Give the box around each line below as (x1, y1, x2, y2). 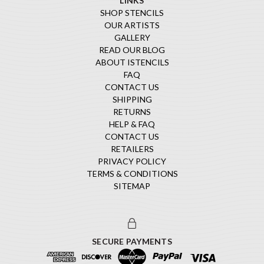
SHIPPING (112, 94, 152, 104)
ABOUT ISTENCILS (95, 57, 169, 67)
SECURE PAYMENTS (92, 236, 172, 247)
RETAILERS (110, 143, 154, 154)
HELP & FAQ (109, 118, 155, 129)
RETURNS (113, 106, 151, 117)
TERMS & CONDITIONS (86, 168, 178, 179)
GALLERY (114, 32, 150, 42)
